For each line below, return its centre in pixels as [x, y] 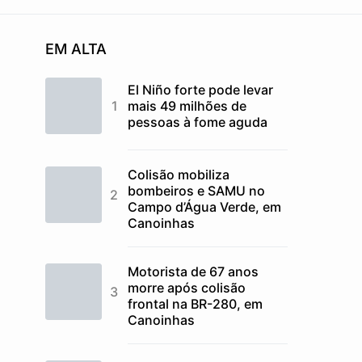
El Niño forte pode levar [200, 90]
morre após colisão [187, 288]
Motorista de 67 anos [193, 271]
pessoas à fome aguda [198, 122]
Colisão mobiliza [179, 175]
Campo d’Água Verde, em [204, 207]
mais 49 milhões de [187, 106]
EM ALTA [76, 49]
